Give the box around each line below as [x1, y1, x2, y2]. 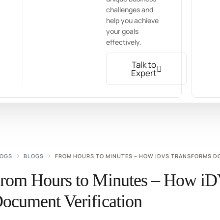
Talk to [132, 59, 157, 71]
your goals [106, 27, 139, 36]
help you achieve [106, 16, 159, 26]
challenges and [106, 5, 154, 15]
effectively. [106, 37, 142, 47]
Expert [131, 67, 157, 79]
